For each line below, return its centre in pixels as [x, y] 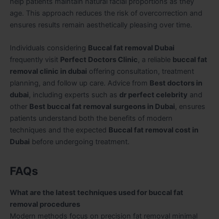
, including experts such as [74, 95]
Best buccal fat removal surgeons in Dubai [102, 107]
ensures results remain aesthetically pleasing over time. [101, 25]
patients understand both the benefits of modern [91, 119]
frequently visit [35, 60]
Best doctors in [176, 83]
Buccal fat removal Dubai [131, 48]
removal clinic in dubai [48, 72]
